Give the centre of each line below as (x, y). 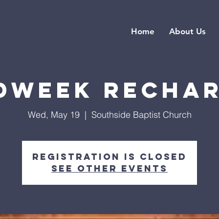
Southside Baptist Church (141, 115)
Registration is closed (109, 157)
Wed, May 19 (54, 115)
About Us (187, 31)
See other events (109, 168)
